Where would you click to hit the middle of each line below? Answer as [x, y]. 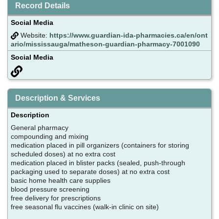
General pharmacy [41, 127]
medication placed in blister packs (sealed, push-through [98, 163]
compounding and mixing [51, 136]
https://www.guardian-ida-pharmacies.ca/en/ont [129, 35]
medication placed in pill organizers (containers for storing [100, 145]
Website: [34, 35]
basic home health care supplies [62, 180]
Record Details [43, 5]
